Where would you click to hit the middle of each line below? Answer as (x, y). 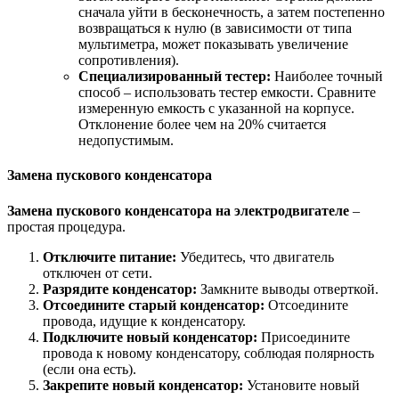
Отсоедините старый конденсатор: (154, 305)
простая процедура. (66, 226)
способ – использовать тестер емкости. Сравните (227, 93)
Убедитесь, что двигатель (255, 256)
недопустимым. (126, 141)
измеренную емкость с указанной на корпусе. (216, 109)
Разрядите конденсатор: (120, 289)
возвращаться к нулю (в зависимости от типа (215, 28)
